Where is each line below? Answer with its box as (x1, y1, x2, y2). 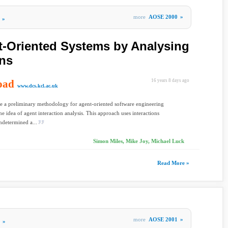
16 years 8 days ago (151, 78, 189, 83)
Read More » (157, 160, 189, 166)
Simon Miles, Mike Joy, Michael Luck (93, 138, 184, 144)
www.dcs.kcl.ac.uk (17, 83, 58, 89)
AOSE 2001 (149, 216, 178, 222)
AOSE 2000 (149, 14, 178, 20)
